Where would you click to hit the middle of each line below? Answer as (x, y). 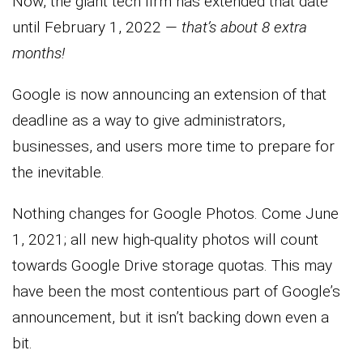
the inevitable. (58, 172)
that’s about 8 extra (242, 27)
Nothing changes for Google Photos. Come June (175, 213)
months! (38, 53)
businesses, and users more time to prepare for (173, 146)
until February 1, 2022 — (95, 27)
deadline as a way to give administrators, (149, 120)
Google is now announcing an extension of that (169, 94)
